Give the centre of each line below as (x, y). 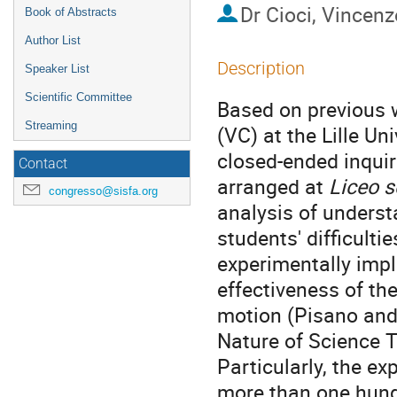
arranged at (273, 187)
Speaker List (57, 69)
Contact (43, 164)
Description (261, 68)
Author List (53, 40)
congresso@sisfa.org (103, 191)
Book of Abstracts (71, 12)
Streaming (51, 125)
